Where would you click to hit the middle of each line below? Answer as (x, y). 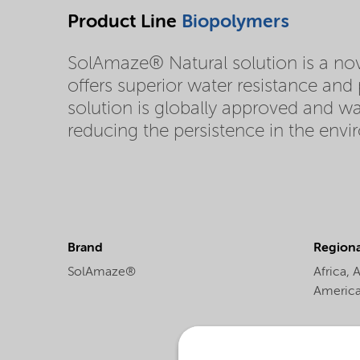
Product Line (125, 22)
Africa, (333, 273)
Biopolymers (235, 22)
